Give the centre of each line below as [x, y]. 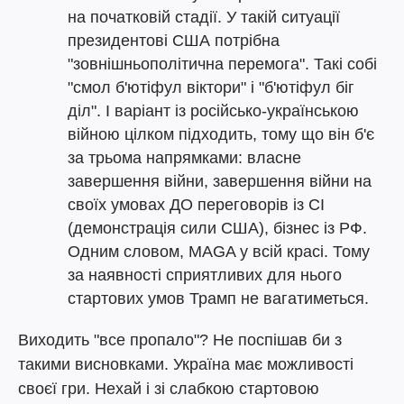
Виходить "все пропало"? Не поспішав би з [180, 340]
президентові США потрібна [174, 41]
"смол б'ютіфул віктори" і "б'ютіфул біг [211, 87]
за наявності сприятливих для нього [205, 275]
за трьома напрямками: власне [184, 158]
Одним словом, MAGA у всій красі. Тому [219, 252]
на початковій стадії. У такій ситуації [204, 17]
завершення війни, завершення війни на [220, 181]
